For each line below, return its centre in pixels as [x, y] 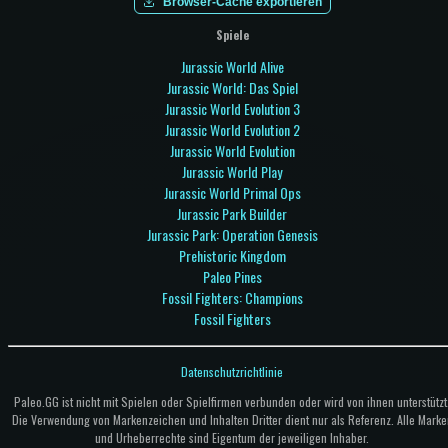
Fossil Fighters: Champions [232, 298]
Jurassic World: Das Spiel [232, 88]
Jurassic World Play [232, 172]
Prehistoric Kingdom [232, 256]
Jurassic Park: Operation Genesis [232, 235]
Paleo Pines [232, 277]
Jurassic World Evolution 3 [232, 109]
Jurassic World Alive [232, 67]
